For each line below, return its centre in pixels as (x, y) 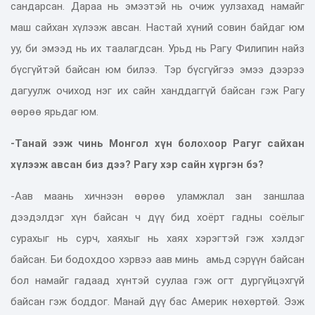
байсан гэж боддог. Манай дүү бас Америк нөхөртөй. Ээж (157, 301)
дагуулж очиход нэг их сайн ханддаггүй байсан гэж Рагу (157, 90)
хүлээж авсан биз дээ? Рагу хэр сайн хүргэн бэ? (137, 164)
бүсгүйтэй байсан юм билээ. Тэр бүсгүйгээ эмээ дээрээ (157, 69)
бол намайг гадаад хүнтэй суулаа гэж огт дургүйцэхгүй (157, 280)
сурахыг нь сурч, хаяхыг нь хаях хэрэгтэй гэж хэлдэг (157, 238)
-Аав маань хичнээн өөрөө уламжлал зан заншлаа (157, 196)
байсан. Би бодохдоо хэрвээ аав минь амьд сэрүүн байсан (157, 259)
